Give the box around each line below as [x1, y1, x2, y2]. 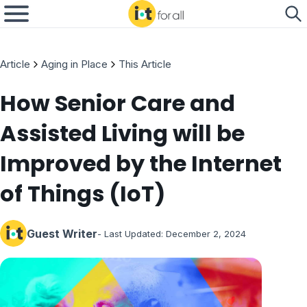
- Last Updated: [97, 228, 163, 239]
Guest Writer [27, 226, 97, 241]
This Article [119, 58, 171, 71]
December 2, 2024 [166, 228, 246, 239]
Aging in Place [41, 58, 108, 71]
